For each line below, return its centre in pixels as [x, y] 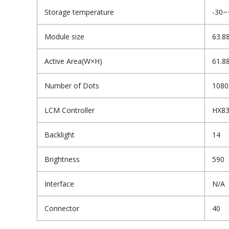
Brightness [62, 159]
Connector [62, 209]
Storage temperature [79, 12]
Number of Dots [72, 86]
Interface [59, 184]
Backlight [60, 135]
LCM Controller [70, 110]
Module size [64, 37]
